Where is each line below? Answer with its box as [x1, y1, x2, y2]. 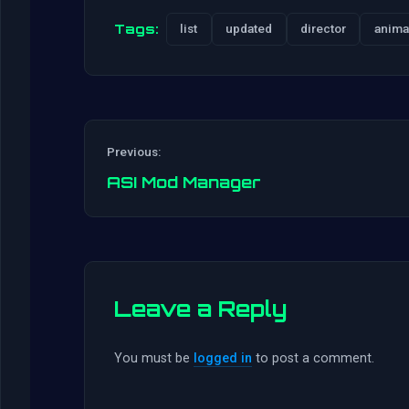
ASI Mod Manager [107, 171, 261, 192]
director [299, 21, 346, 37]
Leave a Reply [114, 294, 287, 322]
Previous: [107, 143, 161, 159]
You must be [114, 350, 194, 366]
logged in [194, 350, 252, 366]
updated [225, 21, 273, 37]
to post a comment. [252, 350, 374, 366]
